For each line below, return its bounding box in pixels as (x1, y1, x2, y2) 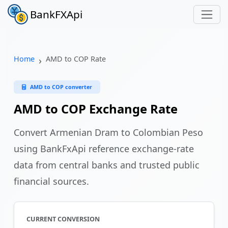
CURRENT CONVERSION (26, 215, 100, 223)
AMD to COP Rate (46, 54, 106, 64)
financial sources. (14, 175, 89, 187)
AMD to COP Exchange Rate (14, 101, 178, 117)
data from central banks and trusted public (14, 159, 199, 171)
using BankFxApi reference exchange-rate (14, 142, 194, 155)
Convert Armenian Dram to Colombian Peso (14, 126, 203, 138)
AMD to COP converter (30, 83, 92, 91)
